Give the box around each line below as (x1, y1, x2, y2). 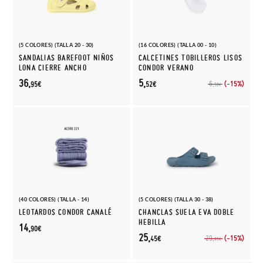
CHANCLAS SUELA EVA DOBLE (139, 207, 235, 217)
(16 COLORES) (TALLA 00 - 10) (139, 42, 217, 48)
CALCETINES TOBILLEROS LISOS (139, 53, 242, 63)
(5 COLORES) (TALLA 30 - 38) (139, 196, 214, 203)
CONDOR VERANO (139, 63, 194, 73)
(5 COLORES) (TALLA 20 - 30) (19, 42, 94, 48)
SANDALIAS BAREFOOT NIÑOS (19, 53, 114, 63)
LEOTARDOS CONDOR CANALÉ (19, 207, 113, 217)
